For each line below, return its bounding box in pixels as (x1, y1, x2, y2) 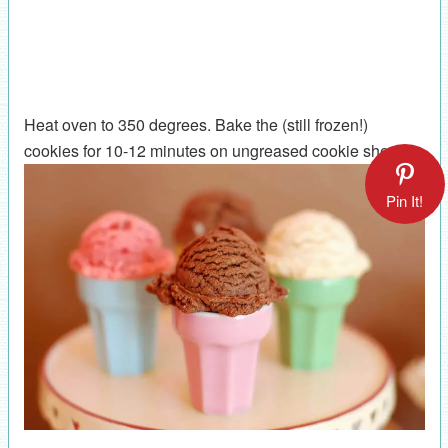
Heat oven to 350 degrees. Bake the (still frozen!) (23, 112, 368, 136)
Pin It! (386, 190, 423, 212)
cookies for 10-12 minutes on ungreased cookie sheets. (23, 138, 414, 162)
